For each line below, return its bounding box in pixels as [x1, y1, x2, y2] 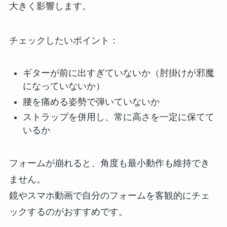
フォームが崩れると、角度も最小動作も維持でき [9, 158, 210, 169]
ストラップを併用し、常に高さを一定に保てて [22, 112, 214, 123]
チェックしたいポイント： [9, 35, 119, 46]
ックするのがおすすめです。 [9, 207, 128, 217]
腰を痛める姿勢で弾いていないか [22, 96, 160, 107]
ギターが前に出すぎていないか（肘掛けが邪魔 [22, 68, 214, 79]
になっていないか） [22, 81, 105, 92]
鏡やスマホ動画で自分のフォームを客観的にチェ [9, 191, 210, 201]
